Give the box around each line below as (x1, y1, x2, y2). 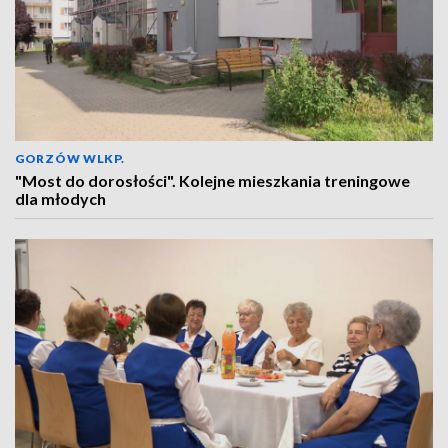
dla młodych (15, 189, 106, 208)
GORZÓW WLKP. (15, 151, 125, 166)
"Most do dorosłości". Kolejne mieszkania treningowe (15, 171, 410, 190)
